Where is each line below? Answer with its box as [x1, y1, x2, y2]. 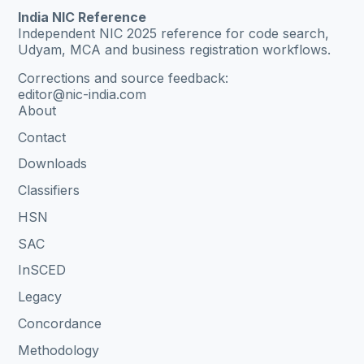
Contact [18, 128, 67, 145]
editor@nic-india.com [18, 85, 147, 102]
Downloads [18, 155, 88, 172]
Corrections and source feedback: [18, 69, 229, 86]
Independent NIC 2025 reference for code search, [18, 25, 330, 42]
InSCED [18, 262, 67, 279]
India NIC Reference [18, 9, 147, 26]
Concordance [18, 315, 102, 332]
